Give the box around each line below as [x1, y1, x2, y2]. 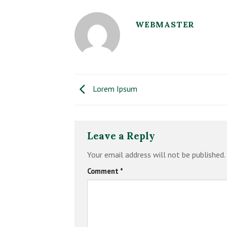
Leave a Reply [87, 129, 158, 142]
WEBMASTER [135, 19, 195, 29]
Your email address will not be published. [87, 149, 225, 160]
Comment [87, 166, 120, 176]
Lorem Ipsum [91, 83, 137, 94]
